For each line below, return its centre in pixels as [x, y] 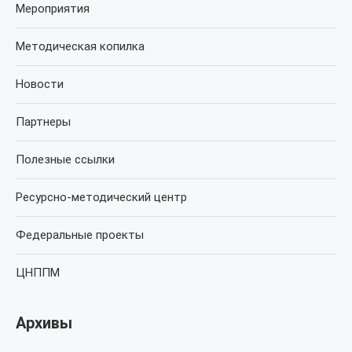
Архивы [44, 323]
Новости [40, 84]
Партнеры [43, 122]
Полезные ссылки [65, 159]
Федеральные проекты [80, 235]
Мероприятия [53, 9]
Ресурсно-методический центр [101, 197]
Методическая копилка [80, 46]
